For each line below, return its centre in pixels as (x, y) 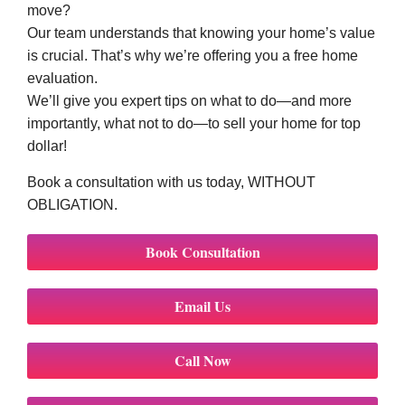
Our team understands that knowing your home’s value (201, 33)
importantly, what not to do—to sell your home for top (194, 124)
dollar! (47, 146)
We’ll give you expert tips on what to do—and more (189, 101)
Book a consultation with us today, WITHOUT (171, 182)
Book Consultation (202, 251)
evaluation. (62, 79)
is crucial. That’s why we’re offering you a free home (193, 56)
